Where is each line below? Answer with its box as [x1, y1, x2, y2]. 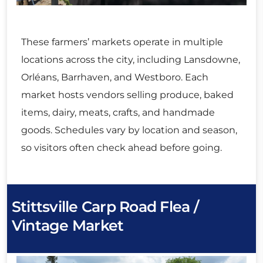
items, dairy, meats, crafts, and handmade [21, 106, 215, 118]
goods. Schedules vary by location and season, [21, 124, 237, 136]
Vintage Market [12, 217, 124, 235]
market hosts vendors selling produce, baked [21, 89, 234, 100]
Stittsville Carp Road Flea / [12, 198, 198, 216]
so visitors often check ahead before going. [21, 141, 222, 153]
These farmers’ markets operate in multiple [21, 36, 223, 48]
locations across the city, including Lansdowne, [21, 53, 240, 65]
